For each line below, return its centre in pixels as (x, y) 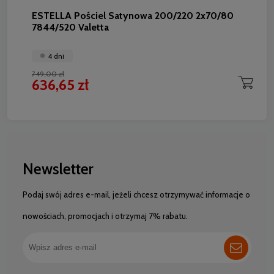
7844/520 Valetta (70, 27)
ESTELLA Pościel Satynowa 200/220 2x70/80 (133, 15)
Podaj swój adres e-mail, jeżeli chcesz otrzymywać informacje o (136, 194)
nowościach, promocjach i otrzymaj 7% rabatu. (105, 216)
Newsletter (58, 168)
